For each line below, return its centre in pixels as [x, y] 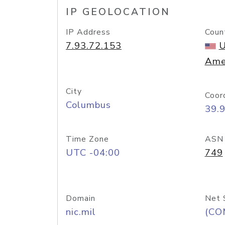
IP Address [88, 32]
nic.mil [81, 212]
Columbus [88, 105]
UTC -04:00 [93, 153]
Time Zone [87, 139]
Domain [81, 198]
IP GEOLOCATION [118, 12]
